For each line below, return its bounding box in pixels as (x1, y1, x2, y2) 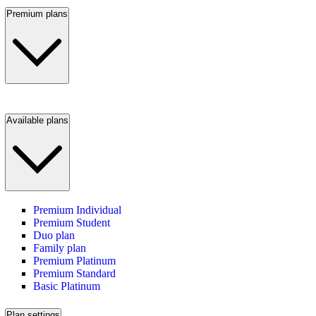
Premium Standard (33, 267, 116, 280)
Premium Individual (33, 204, 121, 217)
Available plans (6, 114, 68, 126)
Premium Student (33, 217, 110, 229)
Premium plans (6, 8, 68, 20)
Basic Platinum (33, 280, 100, 293)
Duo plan (33, 229, 75, 242)
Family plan (33, 242, 86, 255)
